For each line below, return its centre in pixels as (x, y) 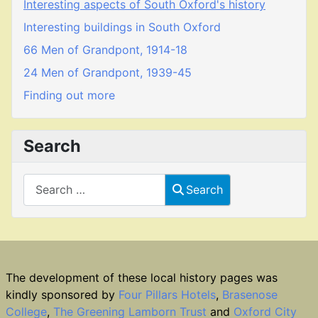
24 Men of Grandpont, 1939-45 (108, 72)
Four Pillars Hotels (167, 295)
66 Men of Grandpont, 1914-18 (105, 49)
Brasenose (250, 295)
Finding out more (69, 95)
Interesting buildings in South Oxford (122, 27)
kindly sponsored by (62, 295)
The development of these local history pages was (142, 278)
